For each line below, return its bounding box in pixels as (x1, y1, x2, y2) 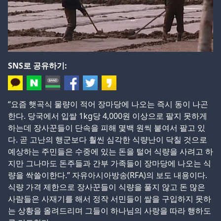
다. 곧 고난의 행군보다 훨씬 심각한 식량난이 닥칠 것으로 (8, 134, 207, 145)
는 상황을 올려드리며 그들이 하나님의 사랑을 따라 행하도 (8, 205, 211, 216)
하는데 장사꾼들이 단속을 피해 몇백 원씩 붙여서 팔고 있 (8, 122, 205, 133)
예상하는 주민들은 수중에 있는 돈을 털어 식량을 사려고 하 (8, 146, 213, 157)
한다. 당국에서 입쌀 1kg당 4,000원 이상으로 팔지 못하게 (8, 110, 207, 121)
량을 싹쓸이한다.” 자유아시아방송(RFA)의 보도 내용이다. (8, 169, 207, 181)
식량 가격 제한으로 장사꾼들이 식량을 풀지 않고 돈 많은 (8, 181, 205, 192)
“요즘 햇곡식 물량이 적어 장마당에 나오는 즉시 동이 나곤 (8, 98, 208, 110)
